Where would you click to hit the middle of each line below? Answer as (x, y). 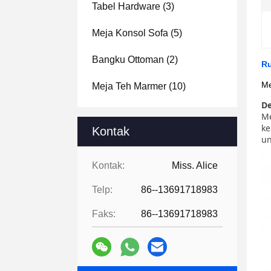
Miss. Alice (195, 165)
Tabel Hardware (126, 6)
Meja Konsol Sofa (130, 33)
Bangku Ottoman (128, 60)
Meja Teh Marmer (129, 86)
